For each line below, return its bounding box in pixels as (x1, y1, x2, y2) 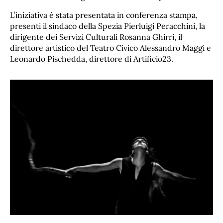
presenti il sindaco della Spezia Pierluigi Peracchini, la (10, 21, 205, 31)
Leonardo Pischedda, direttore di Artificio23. (10, 54, 173, 64)
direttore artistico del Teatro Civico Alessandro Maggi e (10, 43, 211, 53)
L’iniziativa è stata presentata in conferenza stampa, (10, 10, 198, 20)
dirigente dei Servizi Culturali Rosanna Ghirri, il (10, 32, 182, 42)
